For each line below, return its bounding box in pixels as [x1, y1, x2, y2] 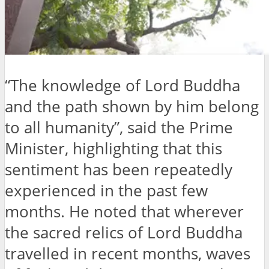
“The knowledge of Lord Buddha [5, 74, 240, 96]
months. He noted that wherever [5, 201, 244, 222]
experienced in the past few [5, 180, 208, 201]
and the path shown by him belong [5, 95, 259, 117]
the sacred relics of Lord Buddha [5, 222, 243, 243]
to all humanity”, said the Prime [5, 116, 233, 138]
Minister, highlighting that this [5, 138, 222, 159]
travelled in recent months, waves [5, 243, 250, 264]
